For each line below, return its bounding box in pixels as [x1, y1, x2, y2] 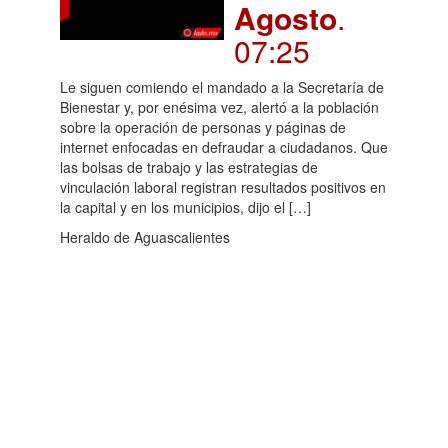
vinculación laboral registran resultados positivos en [60, 177, 386, 197]
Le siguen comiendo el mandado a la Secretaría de [60, 77, 384, 97]
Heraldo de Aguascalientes [60, 227, 230, 247]
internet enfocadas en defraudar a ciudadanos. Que [60, 137, 388, 157]
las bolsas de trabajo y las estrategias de [60, 157, 318, 177]
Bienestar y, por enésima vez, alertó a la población [60, 97, 379, 117]
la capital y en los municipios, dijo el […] [60, 197, 311, 217]
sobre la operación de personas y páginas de [60, 117, 346, 137]
